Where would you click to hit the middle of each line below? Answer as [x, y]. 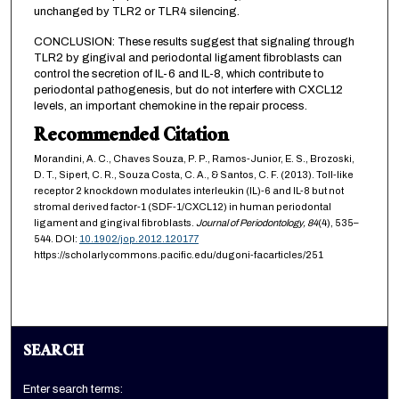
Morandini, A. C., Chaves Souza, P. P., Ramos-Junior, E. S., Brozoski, [194, 159]
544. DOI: [56, 239]
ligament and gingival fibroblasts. [114, 223]
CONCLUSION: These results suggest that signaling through [194, 42]
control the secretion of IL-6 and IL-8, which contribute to [179, 74]
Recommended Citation [130, 138]
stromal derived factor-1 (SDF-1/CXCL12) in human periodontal [182, 207]
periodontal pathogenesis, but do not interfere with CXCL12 [188, 90]
